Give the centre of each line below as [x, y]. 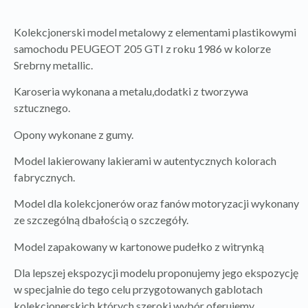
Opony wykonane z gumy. [74, 134]
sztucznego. [42, 108]
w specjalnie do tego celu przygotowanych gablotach [138, 289]
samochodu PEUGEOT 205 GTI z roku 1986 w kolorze [142, 48]
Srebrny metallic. [53, 65]
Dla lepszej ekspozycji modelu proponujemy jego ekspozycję [156, 273]
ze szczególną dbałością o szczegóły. [101, 220]
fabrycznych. [44, 177]
